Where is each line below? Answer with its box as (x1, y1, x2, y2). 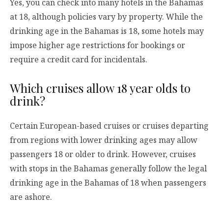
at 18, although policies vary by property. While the (10, 11, 203, 22)
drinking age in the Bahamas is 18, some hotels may (10, 25, 204, 36)
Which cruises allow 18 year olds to (10, 80, 191, 96)
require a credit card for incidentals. (10, 54, 147, 65)
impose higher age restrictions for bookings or (10, 39, 185, 51)
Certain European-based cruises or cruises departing (10, 120, 209, 131)
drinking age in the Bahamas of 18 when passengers (10, 177, 206, 188)
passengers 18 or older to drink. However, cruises (10, 148, 196, 160)
